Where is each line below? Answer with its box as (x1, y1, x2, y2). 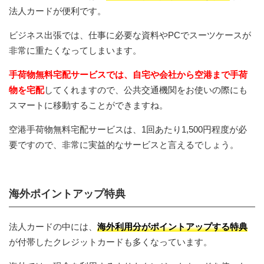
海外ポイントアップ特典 (9, 187, 126, 200)
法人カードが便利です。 (9, 5, 106, 16)
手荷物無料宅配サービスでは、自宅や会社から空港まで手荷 (9, 69, 247, 80)
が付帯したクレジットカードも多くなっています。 (9, 236, 212, 247)
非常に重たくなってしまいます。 (9, 45, 141, 55)
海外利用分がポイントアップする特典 (97, 221, 247, 232)
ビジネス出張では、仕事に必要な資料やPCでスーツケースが (9, 29, 251, 40)
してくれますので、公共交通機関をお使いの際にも (44, 84, 247, 95)
